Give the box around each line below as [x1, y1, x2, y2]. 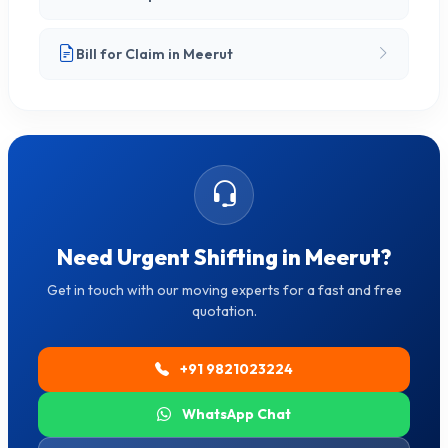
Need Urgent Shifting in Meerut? [57, 243, 391, 271]
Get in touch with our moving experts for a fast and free [46, 281, 402, 299]
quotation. [191, 302, 257, 320]
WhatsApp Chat [179, 405, 291, 423]
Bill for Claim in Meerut [76, 44, 233, 63]
